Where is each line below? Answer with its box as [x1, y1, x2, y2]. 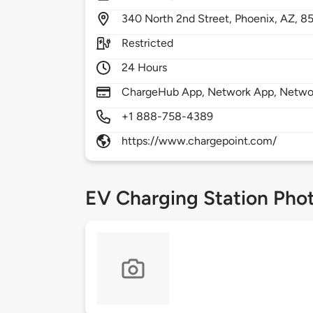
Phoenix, [235, 12, 281, 26]
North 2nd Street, [145, 12, 235, 26]
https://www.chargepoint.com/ [122, 134, 277, 148]
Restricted [122, 36, 174, 50]
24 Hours [122, 61, 168, 75]
